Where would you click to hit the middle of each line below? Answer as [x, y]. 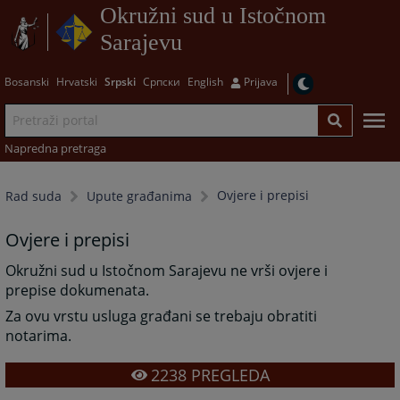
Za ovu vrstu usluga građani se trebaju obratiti [162, 316]
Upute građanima [140, 196]
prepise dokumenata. [78, 291]
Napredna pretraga [55, 148]
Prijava [260, 81]
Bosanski [26, 81]
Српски [161, 81]
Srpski [120, 81]
